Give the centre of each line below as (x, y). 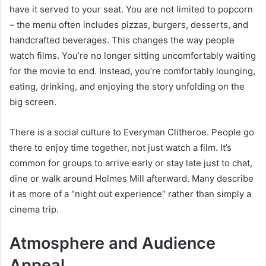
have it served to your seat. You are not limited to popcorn (131, 9)
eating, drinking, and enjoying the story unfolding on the (127, 86)
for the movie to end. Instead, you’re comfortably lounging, (132, 71)
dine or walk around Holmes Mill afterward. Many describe (132, 178)
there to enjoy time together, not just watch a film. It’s (121, 147)
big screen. (33, 102)
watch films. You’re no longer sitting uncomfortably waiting (133, 55)
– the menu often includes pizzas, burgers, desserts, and (129, 24)
